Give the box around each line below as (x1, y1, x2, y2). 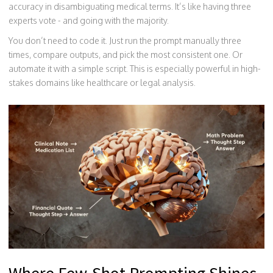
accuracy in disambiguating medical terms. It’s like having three (9, 1, 251, 12)
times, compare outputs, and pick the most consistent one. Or (9, 49, 243, 60)
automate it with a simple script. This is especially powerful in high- (9, 63, 261, 74)
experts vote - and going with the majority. (9, 15, 169, 26)
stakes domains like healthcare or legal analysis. (9, 77, 196, 88)
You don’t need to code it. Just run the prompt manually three (9, 35, 241, 46)
